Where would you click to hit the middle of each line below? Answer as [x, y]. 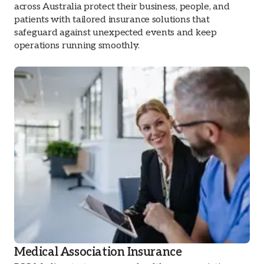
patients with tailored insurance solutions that [112, 19]
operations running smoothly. [77, 45]
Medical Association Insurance [98, 252]
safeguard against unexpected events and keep [115, 32]
